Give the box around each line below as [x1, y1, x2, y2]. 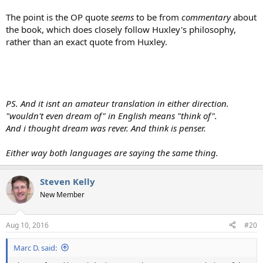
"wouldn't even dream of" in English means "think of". [6, 110, 217, 122]
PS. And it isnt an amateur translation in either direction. [6, 97, 229, 110]
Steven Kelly [40, 176, 95, 188]
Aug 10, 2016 [6, 220, 49, 230]
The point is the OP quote [6, 11, 111, 23]
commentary [181, 11, 231, 23]
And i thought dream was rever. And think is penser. [6, 122, 206, 134]
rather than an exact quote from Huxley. [6, 36, 167, 48]
